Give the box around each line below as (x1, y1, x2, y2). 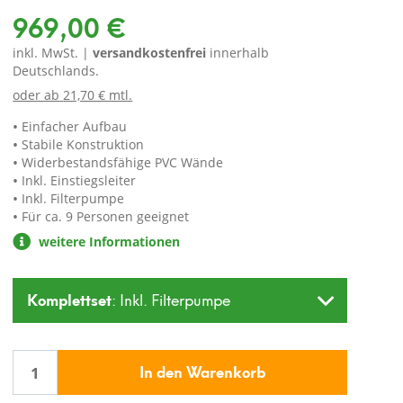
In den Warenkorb (139, 357, 266, 383)
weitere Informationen (35, 233, 181, 250)
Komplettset (27, 286, 112, 311)
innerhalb (206, 44, 270, 61)
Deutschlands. (13, 62, 100, 79)
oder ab (13, 86, 60, 103)
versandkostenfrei (93, 44, 207, 61)
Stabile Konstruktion (22, 136, 145, 153)
